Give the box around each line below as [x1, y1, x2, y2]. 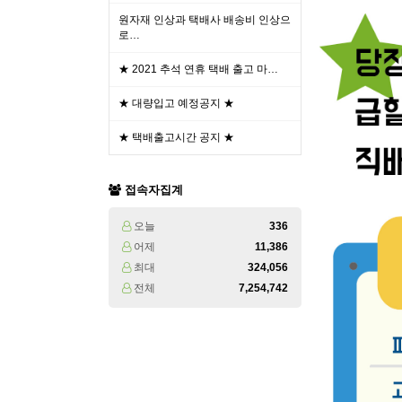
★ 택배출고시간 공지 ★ [118, 131, 234, 144]
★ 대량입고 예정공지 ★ [118, 97, 234, 109]
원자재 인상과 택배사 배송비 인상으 [118, 13, 291, 26]
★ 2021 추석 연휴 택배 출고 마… [118, 63, 278, 75]
